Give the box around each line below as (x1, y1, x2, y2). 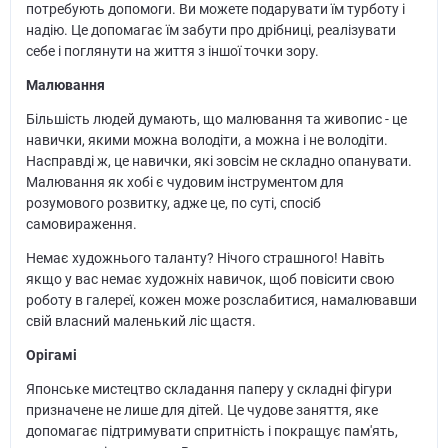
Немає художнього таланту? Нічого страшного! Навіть (25, 250, 385, 267)
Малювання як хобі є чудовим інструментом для (25, 174, 344, 191)
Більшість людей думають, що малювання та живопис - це (25, 111, 407, 128)
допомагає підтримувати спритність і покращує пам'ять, (25, 423, 398, 440)
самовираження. (25, 216, 137, 233)
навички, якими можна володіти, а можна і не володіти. (25, 132, 388, 149)
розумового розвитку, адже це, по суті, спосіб (25, 195, 321, 212)
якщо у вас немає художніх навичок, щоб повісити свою (25, 271, 394, 288)
